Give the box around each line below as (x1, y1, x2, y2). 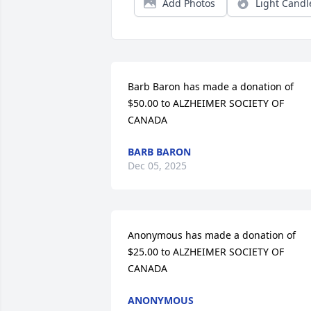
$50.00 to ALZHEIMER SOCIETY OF (128, 96, 284, 110)
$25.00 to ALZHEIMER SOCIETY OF (128, 245, 284, 258)
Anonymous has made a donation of (128, 228, 296, 242)
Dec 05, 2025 (128, 159, 187, 172)
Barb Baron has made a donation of (128, 80, 294, 93)
